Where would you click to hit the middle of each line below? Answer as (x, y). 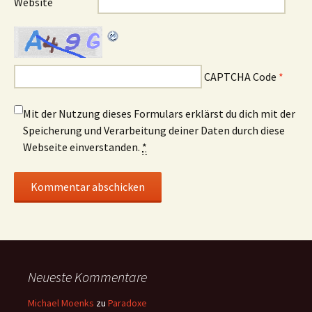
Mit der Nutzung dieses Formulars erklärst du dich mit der (159, 113)
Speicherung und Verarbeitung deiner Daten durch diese (154, 130)
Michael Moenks (61, 303)
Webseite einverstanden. (83, 147)
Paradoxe (127, 303)
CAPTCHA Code (240, 76)
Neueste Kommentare (87, 276)
